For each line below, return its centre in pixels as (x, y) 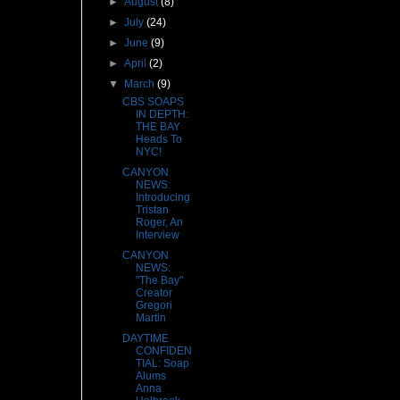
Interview (157, 235)
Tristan (152, 210)
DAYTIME (145, 339)
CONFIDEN (163, 351)
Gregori (154, 306)
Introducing (162, 198)
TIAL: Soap (162, 364)
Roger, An (159, 223)
